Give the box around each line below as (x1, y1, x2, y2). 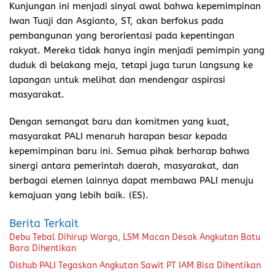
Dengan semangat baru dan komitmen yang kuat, (9, 115, 230, 127)
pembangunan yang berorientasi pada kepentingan (9, 29, 234, 41)
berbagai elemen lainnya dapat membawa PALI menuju (9, 174, 254, 186)
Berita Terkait (9, 216, 79, 230)
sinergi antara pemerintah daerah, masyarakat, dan (9, 160, 239, 171)
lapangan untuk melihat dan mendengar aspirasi (9, 74, 225, 85)
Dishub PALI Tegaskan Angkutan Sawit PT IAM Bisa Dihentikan (9, 260, 261, 271)
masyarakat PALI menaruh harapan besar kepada (9, 130, 227, 142)
